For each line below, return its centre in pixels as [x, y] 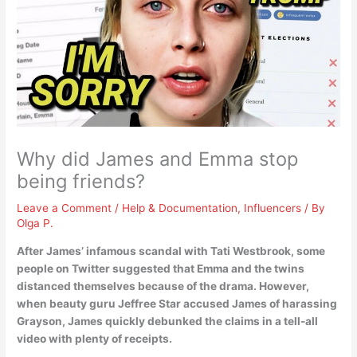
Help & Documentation [180, 208]
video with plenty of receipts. [95, 338]
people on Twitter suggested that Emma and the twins [161, 268]
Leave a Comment [65, 208]
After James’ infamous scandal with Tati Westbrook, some [171, 251]
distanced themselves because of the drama [135, 286]
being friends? [81, 181]
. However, [282, 286]
